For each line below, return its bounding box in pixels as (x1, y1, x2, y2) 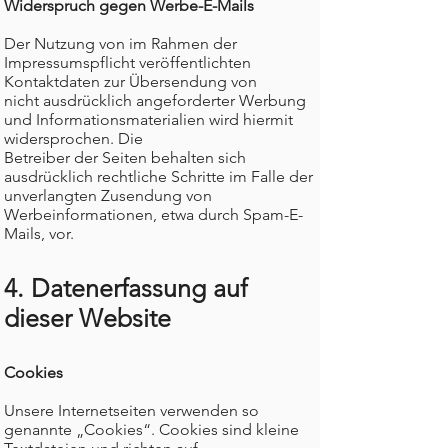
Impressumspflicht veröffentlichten (4, 53, 251, 72)
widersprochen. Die (4, 129, 143, 148)
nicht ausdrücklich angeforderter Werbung (4, 91, 306, 110)
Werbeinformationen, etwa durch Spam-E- (4, 205, 303, 224)
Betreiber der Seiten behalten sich (4, 148, 246, 167)
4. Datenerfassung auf (4, 273, 247, 303)
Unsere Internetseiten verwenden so (4, 401, 259, 420)
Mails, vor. (4, 224, 74, 243)
